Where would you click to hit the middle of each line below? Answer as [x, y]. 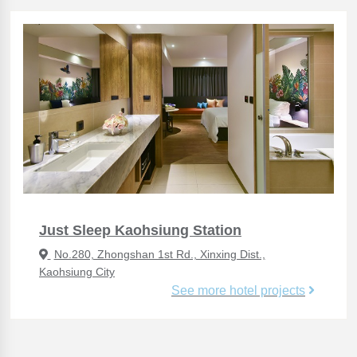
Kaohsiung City [77, 272]
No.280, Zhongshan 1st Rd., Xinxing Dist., [159, 255]
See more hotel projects [238, 291]
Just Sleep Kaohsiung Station [140, 231]
